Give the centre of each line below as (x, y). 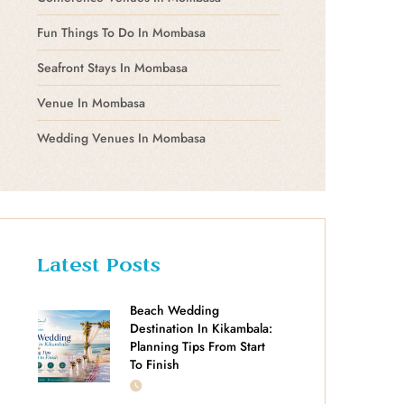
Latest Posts (99, 266)
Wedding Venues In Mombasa (121, 138)
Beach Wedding (174, 310)
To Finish (155, 364)
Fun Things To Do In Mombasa (121, 32)
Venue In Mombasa (91, 102)
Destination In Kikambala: (201, 328)
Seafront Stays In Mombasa (112, 67)
